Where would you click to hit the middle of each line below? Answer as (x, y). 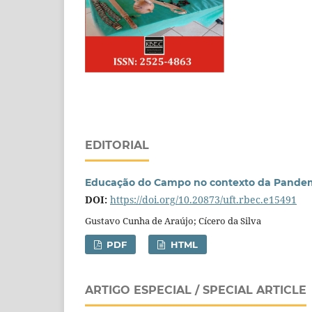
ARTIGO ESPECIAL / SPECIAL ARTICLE (196, 290)
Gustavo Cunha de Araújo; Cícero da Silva (173, 220)
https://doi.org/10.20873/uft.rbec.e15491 (203, 199)
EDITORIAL (117, 145)
